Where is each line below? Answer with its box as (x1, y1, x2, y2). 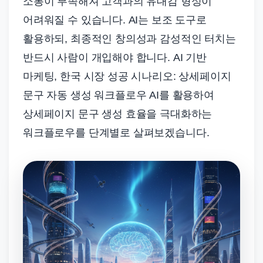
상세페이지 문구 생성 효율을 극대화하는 (23, 108, 213, 120)
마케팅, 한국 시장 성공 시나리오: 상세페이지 (23, 70, 231, 83)
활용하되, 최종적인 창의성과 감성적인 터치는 (23, 33, 236, 45)
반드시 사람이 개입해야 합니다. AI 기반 (23, 52, 207, 64)
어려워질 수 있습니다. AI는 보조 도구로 (23, 14, 207, 26)
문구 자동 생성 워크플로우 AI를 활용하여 (23, 89, 214, 102)
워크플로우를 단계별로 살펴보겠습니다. (23, 127, 210, 139)
